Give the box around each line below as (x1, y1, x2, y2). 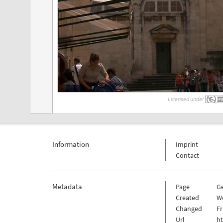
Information (52, 139, 89, 149)
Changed (175, 204, 202, 214)
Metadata (52, 182, 82, 192)
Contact (175, 151, 199, 160)
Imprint (175, 140, 198, 149)
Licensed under (168, 95, 205, 103)
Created (175, 193, 199, 203)
